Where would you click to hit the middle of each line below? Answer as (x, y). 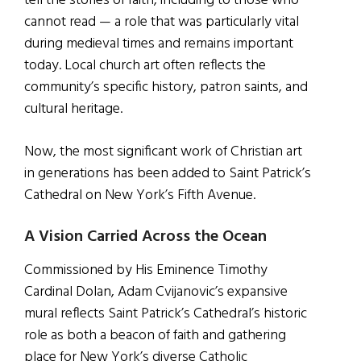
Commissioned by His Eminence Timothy (146, 270)
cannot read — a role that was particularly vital (162, 22)
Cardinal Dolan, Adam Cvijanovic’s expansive (156, 292)
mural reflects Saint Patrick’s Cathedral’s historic (166, 313)
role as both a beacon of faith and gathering (155, 335)
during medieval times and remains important (159, 44)
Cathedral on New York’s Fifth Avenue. (140, 195)
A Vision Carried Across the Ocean (145, 237)
